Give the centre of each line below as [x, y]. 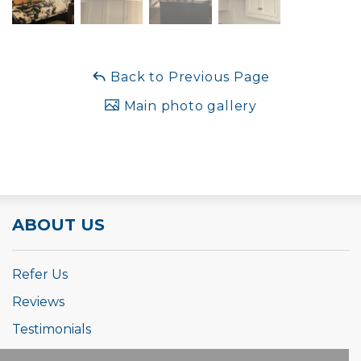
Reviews [38, 301]
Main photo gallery [189, 106]
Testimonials [52, 329]
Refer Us [40, 274]
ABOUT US [58, 224]
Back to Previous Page [189, 77]
